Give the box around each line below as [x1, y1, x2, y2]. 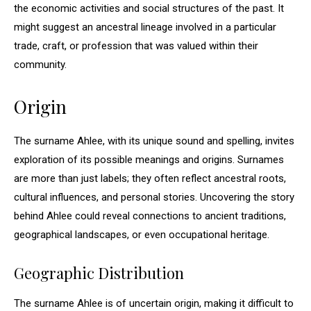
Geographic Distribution [14, 262, 184, 283]
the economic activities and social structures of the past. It [14, 2, 284, 15]
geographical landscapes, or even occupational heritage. [14, 228, 269, 241]
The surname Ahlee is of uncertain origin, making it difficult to [14, 297, 294, 310]
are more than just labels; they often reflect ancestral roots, [14, 172, 286, 185]
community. [14, 58, 67, 71]
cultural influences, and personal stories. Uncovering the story [14, 191, 294, 203]
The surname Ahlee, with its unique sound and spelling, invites [14, 135, 294, 147]
